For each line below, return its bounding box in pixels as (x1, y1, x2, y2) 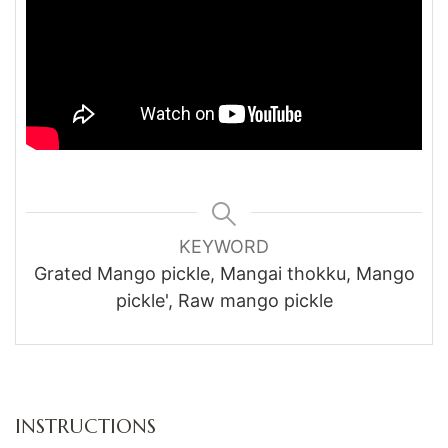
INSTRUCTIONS (15, 413, 156, 439)
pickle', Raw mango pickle (115, 289, 333, 311)
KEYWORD (179, 235, 269, 257)
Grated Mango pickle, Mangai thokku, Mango (33, 262, 415, 284)
